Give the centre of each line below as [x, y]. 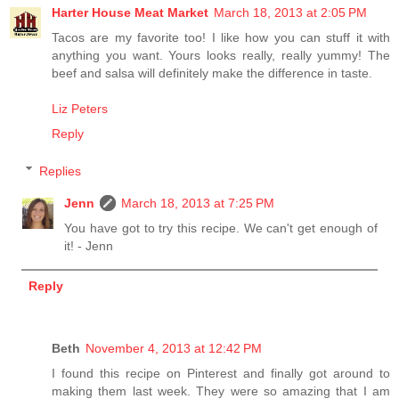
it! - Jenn [89, 245]
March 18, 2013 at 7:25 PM [198, 203]
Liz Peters [80, 109]
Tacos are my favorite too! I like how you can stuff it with [221, 38]
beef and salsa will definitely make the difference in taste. [212, 73]
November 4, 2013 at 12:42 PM [174, 348]
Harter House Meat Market [130, 13]
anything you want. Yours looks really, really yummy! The [221, 56]
